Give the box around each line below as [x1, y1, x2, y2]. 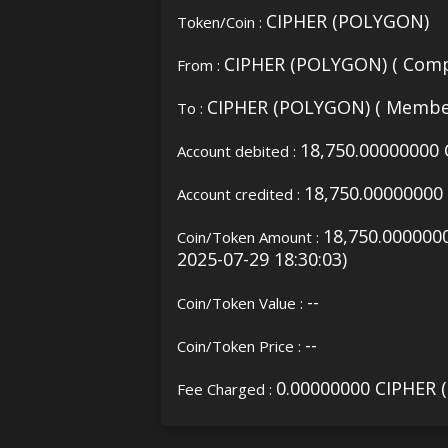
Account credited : [177, 183, 305, 204]
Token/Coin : [177, 11, 267, 32]
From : [177, 54, 225, 75]
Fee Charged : [177, 378, 277, 399]
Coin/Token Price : [177, 335, 306, 356]
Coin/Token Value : [177, 292, 308, 313]
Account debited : [177, 140, 301, 161]
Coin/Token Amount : [177, 226, 324, 247]
